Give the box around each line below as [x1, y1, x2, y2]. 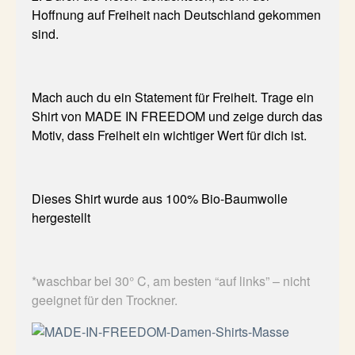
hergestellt [32, 208, 94, 227]
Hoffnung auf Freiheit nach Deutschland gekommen [32, 6, 321, 25]
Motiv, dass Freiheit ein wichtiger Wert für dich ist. [32, 126, 310, 145]
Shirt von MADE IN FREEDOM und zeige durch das [32, 107, 323, 126]
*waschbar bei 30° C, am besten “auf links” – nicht [32, 272, 310, 291]
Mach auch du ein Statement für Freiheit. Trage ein [32, 88, 314, 107]
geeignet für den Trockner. [32, 291, 177, 310]
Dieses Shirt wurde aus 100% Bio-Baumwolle [32, 189, 288, 208]
